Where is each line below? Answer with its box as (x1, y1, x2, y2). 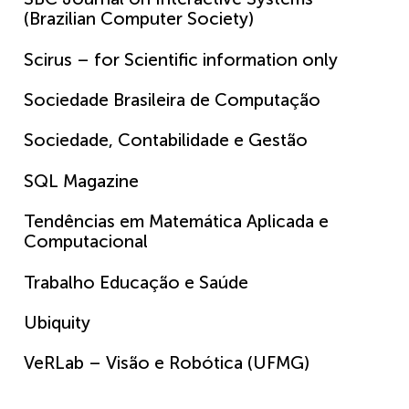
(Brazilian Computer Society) (24, 8, 254, 30)
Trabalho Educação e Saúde (24, 271, 248, 293)
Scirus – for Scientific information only (24, 48, 338, 70)
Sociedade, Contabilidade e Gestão (24, 130, 308, 152)
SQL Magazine (24, 170, 139, 192)
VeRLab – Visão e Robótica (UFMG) (24, 352, 309, 374)
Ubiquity (24, 311, 90, 333)
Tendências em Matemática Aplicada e (24, 211, 329, 233)
